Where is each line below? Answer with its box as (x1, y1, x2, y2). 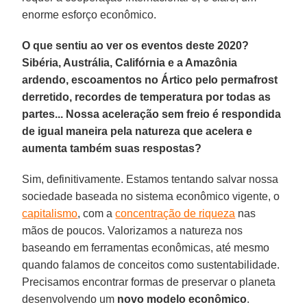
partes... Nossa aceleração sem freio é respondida (22, 108, 282, 120)
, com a (77, 207, 116, 219)
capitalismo (22, 207, 78, 219)
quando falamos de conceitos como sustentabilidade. (22, 258, 280, 271)
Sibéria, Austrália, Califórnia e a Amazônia (22, 56, 238, 69)
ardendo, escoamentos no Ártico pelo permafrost (22, 73, 278, 86)
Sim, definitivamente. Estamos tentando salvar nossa (22, 173, 279, 185)
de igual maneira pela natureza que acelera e (22, 125, 253, 137)
